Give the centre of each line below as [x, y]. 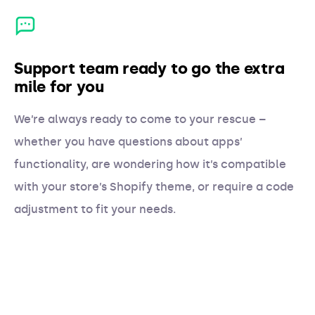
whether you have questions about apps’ [128, 142]
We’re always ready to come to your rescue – [140, 119]
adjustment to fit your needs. [95, 209]
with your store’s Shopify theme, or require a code [154, 187]
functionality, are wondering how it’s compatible [150, 164]
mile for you [59, 87]
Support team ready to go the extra [149, 69]
